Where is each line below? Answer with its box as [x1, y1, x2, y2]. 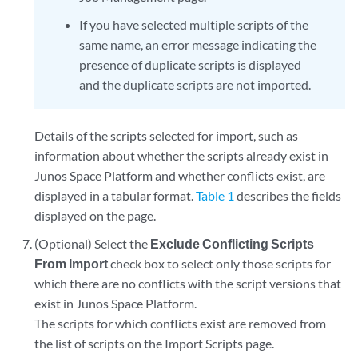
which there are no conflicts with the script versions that [34, 276, 342, 291]
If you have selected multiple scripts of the [78, 17, 308, 32]
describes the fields [234, 188, 342, 203]
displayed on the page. [34, 208, 157, 223]
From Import [34, 256, 109, 271]
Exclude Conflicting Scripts [150, 236, 315, 251]
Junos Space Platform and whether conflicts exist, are [34, 168, 326, 183]
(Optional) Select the [34, 236, 151, 251]
